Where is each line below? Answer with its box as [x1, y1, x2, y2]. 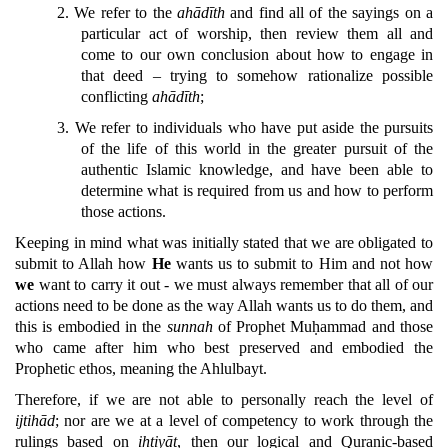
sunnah [166, 318, 218, 335]
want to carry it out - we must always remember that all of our [34, 276, 433, 293]
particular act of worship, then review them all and [81, 25, 433, 42]
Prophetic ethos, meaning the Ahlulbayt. [15, 360, 267, 377]
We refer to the [74, 4, 177, 21]
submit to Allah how [15, 255, 152, 272]
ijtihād [15, 412, 55, 429]
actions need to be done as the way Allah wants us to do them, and [15, 297, 433, 314]
